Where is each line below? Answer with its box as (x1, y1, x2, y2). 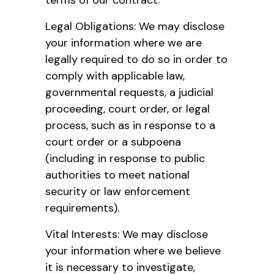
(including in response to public (45, 150, 205, 166)
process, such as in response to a (45, 117, 215, 133)
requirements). (45, 200, 119, 215)
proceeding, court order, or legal (45, 101, 210, 116)
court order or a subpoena (45, 134, 181, 149)
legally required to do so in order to (45, 51, 228, 67)
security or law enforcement (45, 183, 190, 199)
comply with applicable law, (45, 68, 185, 83)
